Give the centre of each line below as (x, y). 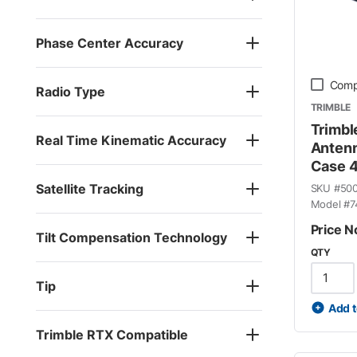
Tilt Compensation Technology (131, 237)
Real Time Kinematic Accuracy (131, 140)
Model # (330, 204)
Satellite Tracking (90, 188)
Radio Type (71, 91)
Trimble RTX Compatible (112, 334)
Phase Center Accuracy (110, 43)
